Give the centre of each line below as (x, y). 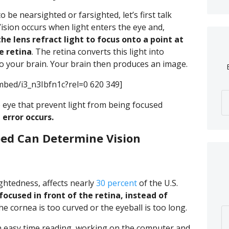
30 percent (117, 183)
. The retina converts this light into (98, 52)
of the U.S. (157, 183)
